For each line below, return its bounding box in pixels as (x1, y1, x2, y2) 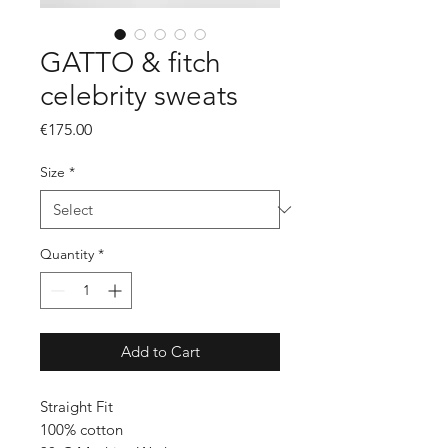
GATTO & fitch (40, 46, 221, 80)
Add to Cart (120, 342, 200, 362)
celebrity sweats (40, 79, 238, 113)
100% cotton (40, 420, 123, 440)
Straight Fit (40, 397, 113, 417)
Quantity (40, 245, 94, 264)
